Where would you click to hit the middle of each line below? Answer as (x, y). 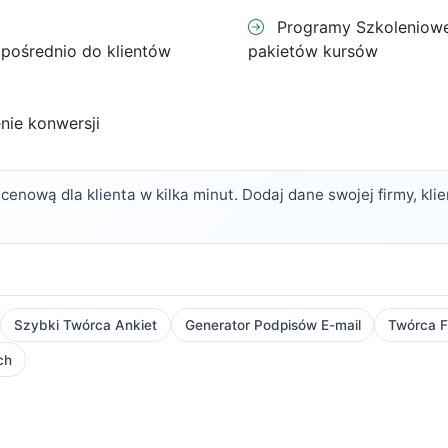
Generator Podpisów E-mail (272, 324)
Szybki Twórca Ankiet (85, 324)
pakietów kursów (313, 51)
